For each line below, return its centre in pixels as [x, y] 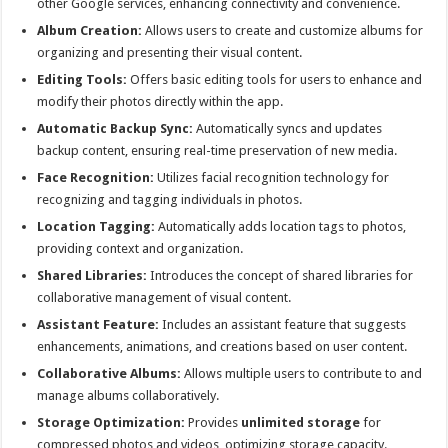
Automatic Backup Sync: [115, 128]
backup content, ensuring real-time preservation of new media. [217, 150]
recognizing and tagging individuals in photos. [170, 199]
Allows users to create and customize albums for [283, 30]
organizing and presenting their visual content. [170, 52]
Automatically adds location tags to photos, [281, 226]
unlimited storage [301, 422]
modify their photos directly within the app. [160, 101]
